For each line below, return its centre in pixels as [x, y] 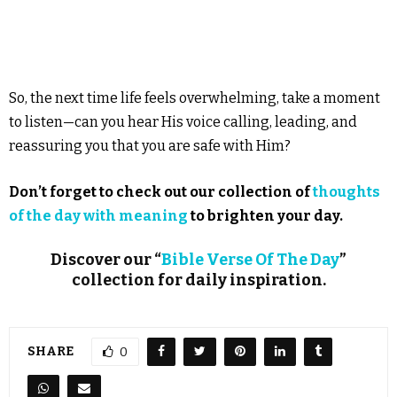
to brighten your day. [265, 215]
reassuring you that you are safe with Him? [150, 145]
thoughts [346, 191]
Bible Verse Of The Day [250, 259]
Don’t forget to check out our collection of [161, 191]
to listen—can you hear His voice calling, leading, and [183, 121]
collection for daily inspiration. [198, 280]
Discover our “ [106, 259]
